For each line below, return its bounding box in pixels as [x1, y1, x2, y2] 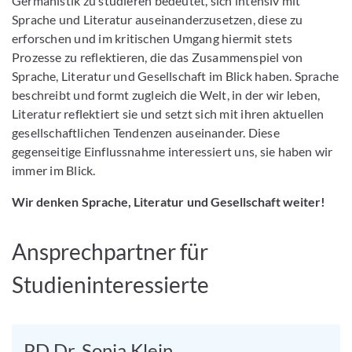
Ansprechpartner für [12, 238, 209, 265]
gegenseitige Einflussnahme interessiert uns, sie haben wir [12, 144, 333, 159]
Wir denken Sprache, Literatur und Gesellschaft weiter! [12, 194, 328, 209]
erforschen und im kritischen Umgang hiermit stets [12, 31, 292, 46]
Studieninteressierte [12, 271, 210, 298]
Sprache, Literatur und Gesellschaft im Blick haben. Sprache [12, 68, 339, 83]
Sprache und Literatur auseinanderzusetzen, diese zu [12, 12, 303, 27]
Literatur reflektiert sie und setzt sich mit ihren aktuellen [12, 106, 324, 121]
